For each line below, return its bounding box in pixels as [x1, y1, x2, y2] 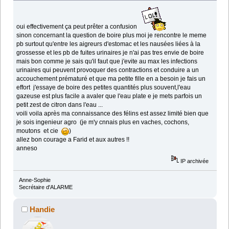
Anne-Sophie [18, 176, 51, 183]
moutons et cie [16, 127, 62, 135]
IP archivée [179, 157, 209, 164]
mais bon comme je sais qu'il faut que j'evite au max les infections [16, 58, 198, 65]
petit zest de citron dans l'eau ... [16, 101, 103, 109]
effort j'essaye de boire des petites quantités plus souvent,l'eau [16, 84, 191, 91]
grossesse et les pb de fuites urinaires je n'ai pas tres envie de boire [16, 49, 206, 57]
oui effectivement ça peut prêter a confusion [16, 23, 141, 31]
